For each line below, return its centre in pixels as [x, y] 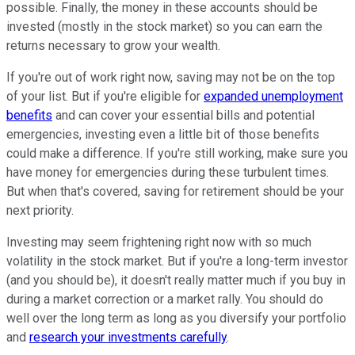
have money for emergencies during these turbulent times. [168, 172]
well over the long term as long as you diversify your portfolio [176, 318]
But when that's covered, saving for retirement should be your [175, 191]
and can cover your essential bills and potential [183, 115]
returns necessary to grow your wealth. [115, 45]
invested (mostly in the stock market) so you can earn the [164, 26]
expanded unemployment [273, 96]
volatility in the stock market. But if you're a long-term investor [177, 261]
